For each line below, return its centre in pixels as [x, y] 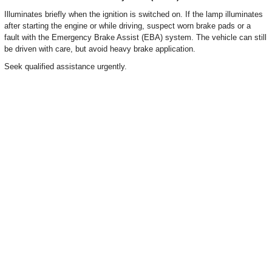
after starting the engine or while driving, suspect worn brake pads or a [127, 26]
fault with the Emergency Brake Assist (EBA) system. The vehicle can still [135, 37]
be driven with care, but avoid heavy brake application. [100, 49]
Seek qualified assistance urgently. [66, 66]
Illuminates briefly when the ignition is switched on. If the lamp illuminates [134, 14]
